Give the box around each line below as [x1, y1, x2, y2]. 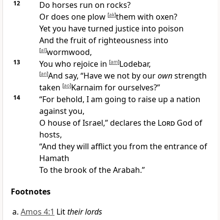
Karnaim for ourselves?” [71, 82, 160, 93]
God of [174, 117, 202, 129]
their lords [67, 206, 102, 218]
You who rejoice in [39, 58, 109, 70]
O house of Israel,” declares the [39, 117, 158, 129]
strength [172, 70, 207, 82]
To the [39, 165, 64, 176]
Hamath [39, 153, 69, 164]
